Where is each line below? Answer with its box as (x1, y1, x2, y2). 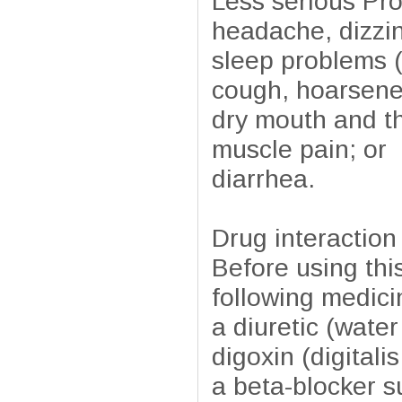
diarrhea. (212, 164, 315, 193)
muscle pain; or (212, 135, 387, 163)
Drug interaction (212, 223, 397, 252)
